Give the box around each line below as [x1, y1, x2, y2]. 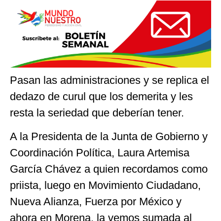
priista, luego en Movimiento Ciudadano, [10, 179, 201, 191]
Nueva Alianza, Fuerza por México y [10, 195, 182, 208]
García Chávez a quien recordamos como [10, 162, 208, 175]
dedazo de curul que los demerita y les [10, 90, 193, 103]
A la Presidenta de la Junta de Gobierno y [10, 130, 208, 143]
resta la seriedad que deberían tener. [10, 107, 184, 119]
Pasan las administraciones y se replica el [10, 74, 209, 87]
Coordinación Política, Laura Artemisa [10, 146, 189, 159]
